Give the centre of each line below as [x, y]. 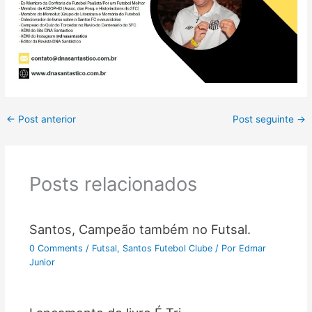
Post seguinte [264, 119]
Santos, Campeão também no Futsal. [140, 229]
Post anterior [46, 119]
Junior [42, 263]
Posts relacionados [113, 184]
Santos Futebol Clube [167, 249]
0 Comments [56, 249]
